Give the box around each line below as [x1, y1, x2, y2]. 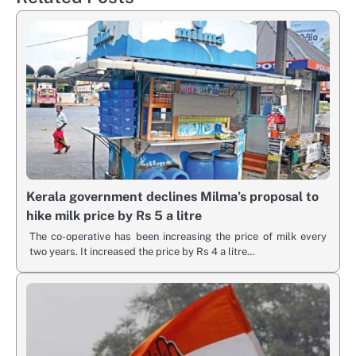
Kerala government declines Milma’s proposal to [26, 188, 319, 204]
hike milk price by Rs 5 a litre [26, 207, 202, 223]
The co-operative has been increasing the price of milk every [29, 230, 327, 242]
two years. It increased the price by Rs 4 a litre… [29, 245, 255, 257]
